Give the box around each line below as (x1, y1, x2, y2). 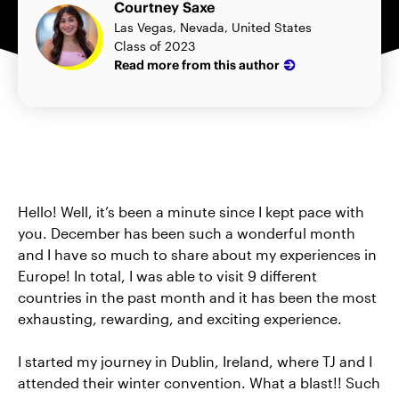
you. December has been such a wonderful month (18, 224, 355, 241)
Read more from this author (114, 56, 280, 73)
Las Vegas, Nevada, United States (114, 20, 312, 35)
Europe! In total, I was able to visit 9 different (18, 267, 317, 284)
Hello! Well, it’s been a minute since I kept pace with (18, 203, 364, 220)
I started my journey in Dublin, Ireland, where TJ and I (18, 353, 372, 370)
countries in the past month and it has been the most (18, 289, 377, 305)
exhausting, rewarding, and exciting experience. (18, 310, 346, 327)
